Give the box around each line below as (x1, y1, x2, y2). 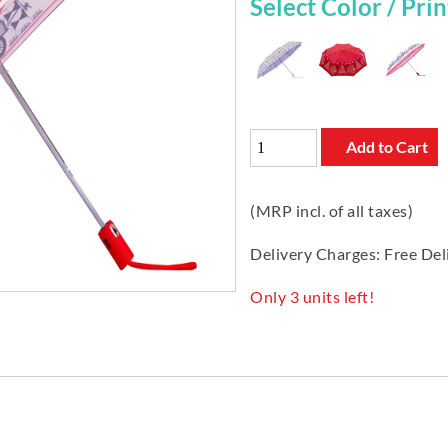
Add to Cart (346, 137, 428, 157)
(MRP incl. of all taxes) (250, 201, 413, 221)
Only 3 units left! (250, 287, 374, 307)
